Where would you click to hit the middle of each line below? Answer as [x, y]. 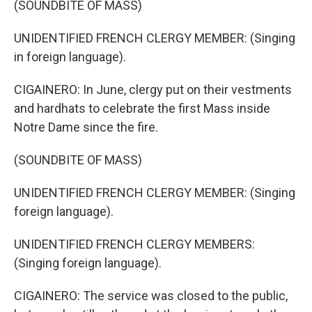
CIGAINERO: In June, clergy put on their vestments [153, 89]
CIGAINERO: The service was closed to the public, [151, 296]
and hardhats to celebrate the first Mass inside [142, 108]
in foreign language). [70, 57]
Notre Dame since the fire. [86, 127]
